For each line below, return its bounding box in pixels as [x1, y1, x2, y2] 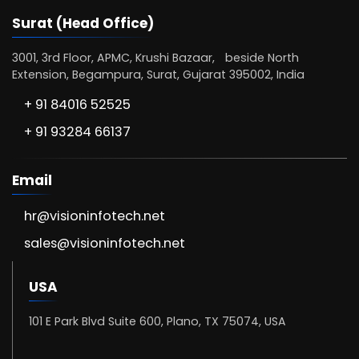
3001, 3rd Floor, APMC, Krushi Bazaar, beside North [12, 49, 299, 66]
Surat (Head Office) [12, 13, 154, 33]
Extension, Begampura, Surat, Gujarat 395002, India [12, 66, 305, 83]
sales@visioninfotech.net [24, 233, 185, 252]
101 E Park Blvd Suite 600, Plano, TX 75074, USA [29, 313, 286, 329]
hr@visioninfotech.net [24, 206, 165, 225]
